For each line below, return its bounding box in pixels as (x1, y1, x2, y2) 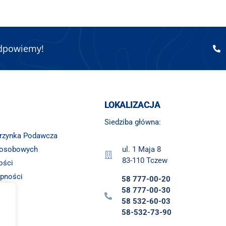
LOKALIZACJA (104, 99, 160, 110)
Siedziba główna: (104, 118, 161, 127)
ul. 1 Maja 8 (122, 145, 161, 154)
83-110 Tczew (122, 156, 167, 165)
